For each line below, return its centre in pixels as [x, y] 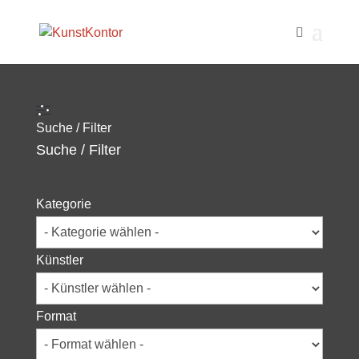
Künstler [59, 260]
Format [56, 316]
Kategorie [63, 204]
